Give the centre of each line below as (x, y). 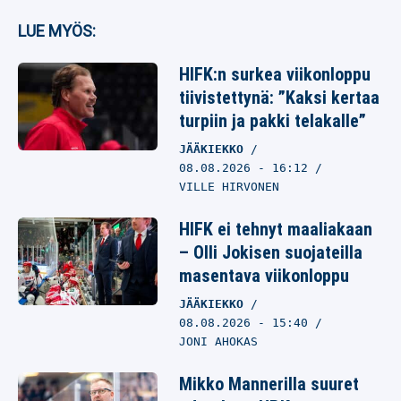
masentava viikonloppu (264, 276)
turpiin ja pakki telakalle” (273, 121)
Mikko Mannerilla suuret (269, 384)
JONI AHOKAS (218, 341)
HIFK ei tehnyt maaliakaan (276, 229)
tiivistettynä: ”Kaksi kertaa (279, 98)
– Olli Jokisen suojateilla (271, 252)
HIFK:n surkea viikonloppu (275, 74)
